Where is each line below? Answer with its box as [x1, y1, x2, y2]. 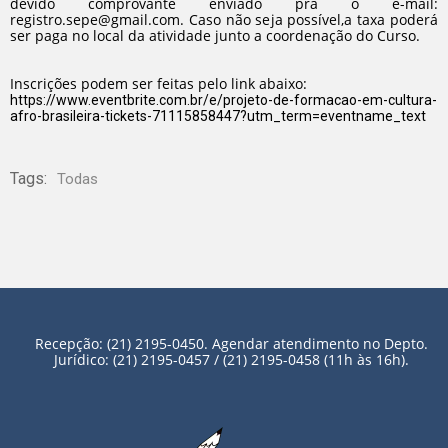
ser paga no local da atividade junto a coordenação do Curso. [10, 26, 420, 45]
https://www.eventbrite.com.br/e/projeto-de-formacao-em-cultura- [10, 92, 437, 108]
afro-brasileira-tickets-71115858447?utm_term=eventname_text [10, 108, 426, 124]
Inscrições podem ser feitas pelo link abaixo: [10, 74, 307, 93]
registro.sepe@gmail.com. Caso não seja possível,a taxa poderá [10, 10, 438, 29]
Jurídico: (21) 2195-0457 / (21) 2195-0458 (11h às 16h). [53, 350, 409, 369]
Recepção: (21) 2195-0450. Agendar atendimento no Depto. [34, 334, 428, 353]
